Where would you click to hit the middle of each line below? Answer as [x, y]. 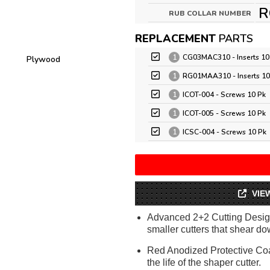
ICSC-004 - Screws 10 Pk [224, 132]
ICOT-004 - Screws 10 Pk [224, 95]
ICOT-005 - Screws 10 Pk [224, 113]
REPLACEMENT [175, 39]
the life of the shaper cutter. [204, 262]
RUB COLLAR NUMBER [210, 13]
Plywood [43, 59]
